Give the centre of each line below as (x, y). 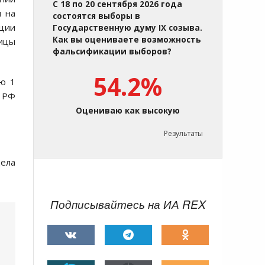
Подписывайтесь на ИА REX (128, 204)
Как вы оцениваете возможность (127, 40)
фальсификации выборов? (112, 52)
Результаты (183, 134)
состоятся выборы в (96, 16)
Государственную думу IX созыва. (127, 28)
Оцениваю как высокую (128, 111)
